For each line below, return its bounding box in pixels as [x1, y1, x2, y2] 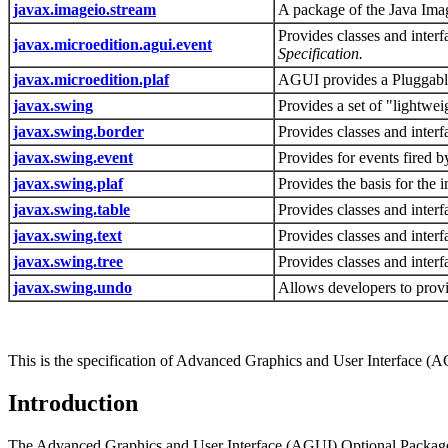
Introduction [8, 389, 138, 416]
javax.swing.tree [13, 253, 123, 271]
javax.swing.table [13, 201, 130, 219]
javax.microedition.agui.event [13, 36, 212, 54]
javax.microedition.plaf [13, 71, 169, 89]
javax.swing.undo [13, 279, 132, 297]
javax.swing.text [13, 227, 122, 245]
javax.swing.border [13, 123, 144, 141]
